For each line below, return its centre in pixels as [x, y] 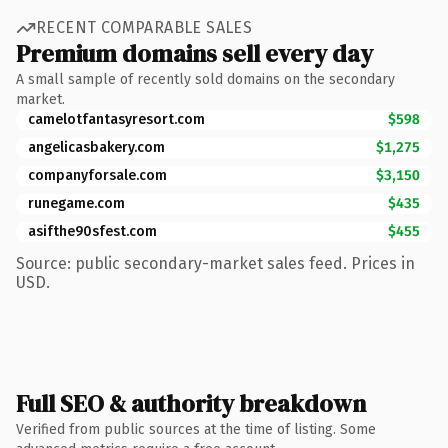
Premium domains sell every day [194, 53]
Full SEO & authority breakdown [191, 403]
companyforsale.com [97, 175]
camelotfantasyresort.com [116, 119]
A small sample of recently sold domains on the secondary [205, 79]
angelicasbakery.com [96, 147]
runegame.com [76, 203]
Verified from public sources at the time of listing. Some [196, 429]
